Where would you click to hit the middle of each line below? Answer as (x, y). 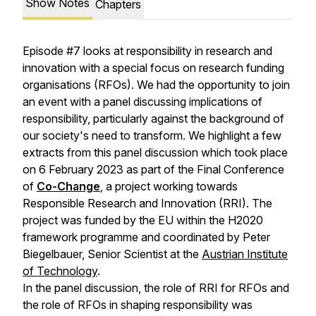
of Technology (60, 271)
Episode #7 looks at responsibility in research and (147, 51)
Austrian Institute (245, 254)
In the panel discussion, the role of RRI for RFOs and (156, 288)
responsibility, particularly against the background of (153, 119)
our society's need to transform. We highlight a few (152, 135)
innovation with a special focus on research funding (153, 68)
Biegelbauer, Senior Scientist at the (112, 254)
